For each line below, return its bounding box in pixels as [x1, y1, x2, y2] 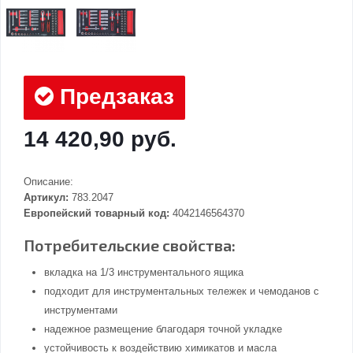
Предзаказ [54, 84, 174, 110]
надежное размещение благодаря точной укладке [44, 323, 282, 336]
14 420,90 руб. [24, 127, 176, 152]
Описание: [24, 176, 73, 188]
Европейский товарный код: [24, 207, 169, 220]
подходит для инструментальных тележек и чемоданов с [44, 285, 319, 298]
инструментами [44, 304, 117, 317]
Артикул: [24, 191, 69, 204]
